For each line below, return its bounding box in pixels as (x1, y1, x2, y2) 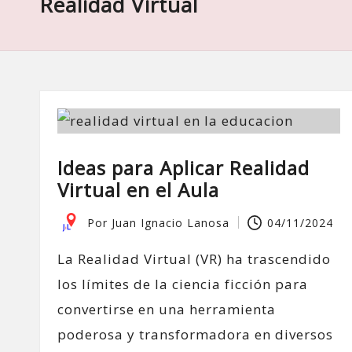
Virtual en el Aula (57, 177, 219, 203)
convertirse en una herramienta (57, 300, 276, 318)
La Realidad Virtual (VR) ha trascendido (57, 250, 331, 268)
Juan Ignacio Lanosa (112, 214, 229, 230)
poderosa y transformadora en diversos (57, 325, 333, 343)
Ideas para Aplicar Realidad (57, 155, 310, 181)
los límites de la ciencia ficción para (57, 275, 308, 293)
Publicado (57, 223, 113, 239)
